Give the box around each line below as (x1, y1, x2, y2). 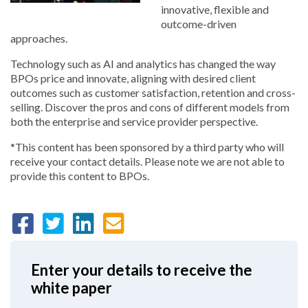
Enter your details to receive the (31, 261, 252, 279)
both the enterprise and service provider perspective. (10, 115, 258, 128)
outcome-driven (161, 17, 236, 30)
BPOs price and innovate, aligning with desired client (10, 71, 256, 85)
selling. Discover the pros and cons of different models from (10, 100, 289, 113)
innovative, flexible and (161, 3, 269, 16)
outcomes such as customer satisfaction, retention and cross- (10, 86, 296, 99)
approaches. (10, 32, 71, 45)
